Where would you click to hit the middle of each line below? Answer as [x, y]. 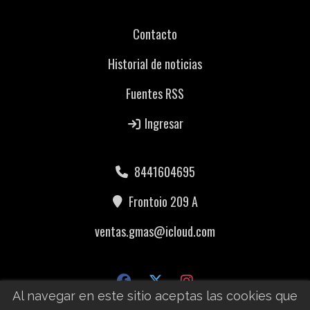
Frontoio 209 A [163, 202]
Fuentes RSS [155, 94]
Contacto [155, 34]
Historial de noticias [155, 64]
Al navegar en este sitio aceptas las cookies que [155, 296]
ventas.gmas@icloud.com [155, 231]
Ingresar [163, 124]
